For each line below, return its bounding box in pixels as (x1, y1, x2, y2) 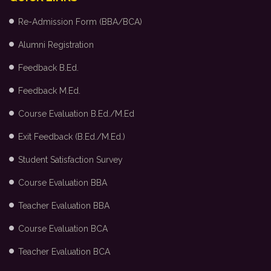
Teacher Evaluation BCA (18, 247, 110, 256)
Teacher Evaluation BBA (18, 201, 109, 211)
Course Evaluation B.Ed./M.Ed (18, 109, 134, 119)
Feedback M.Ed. (18, 86, 80, 96)
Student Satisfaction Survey (18, 155, 123, 165)
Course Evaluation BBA (18, 178, 107, 188)
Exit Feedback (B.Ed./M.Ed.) (18, 132, 125, 142)
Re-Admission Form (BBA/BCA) (18, 17, 142, 27)
